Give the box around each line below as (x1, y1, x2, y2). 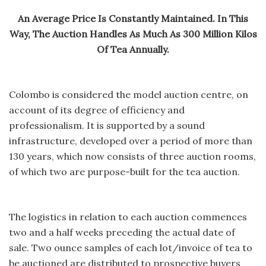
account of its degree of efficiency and (9, 103, 185, 116)
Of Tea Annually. (97, 43, 169, 55)
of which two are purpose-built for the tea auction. (9, 165, 240, 178)
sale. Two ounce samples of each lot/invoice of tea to (9, 241, 252, 254)
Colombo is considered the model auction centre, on (9, 88, 248, 100)
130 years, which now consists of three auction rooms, (9, 150, 256, 162)
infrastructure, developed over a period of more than (9, 134, 252, 147)
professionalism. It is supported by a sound (9, 119, 205, 131)
